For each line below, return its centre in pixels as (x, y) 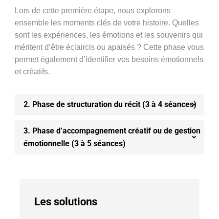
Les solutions (66, 202)
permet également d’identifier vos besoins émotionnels (109, 59)
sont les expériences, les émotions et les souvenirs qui (109, 35)
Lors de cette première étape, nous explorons (93, 11)
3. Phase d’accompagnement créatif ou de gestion (112, 131)
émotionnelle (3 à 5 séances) (75, 143)
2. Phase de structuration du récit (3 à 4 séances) (110, 104)
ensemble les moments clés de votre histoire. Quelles (107, 23)
